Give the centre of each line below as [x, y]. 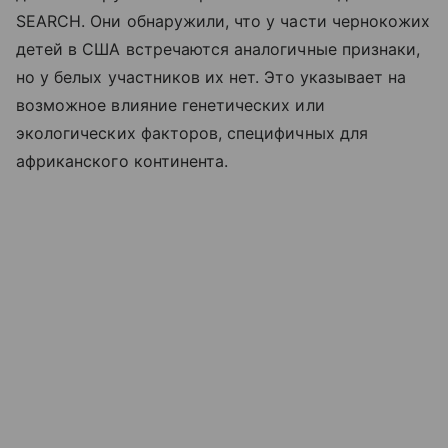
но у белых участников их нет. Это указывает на [211, 76]
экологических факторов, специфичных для [192, 132]
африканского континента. [122, 160]
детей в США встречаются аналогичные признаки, [218, 48]
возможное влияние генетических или [170, 104]
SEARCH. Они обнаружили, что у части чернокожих [223, 20]
